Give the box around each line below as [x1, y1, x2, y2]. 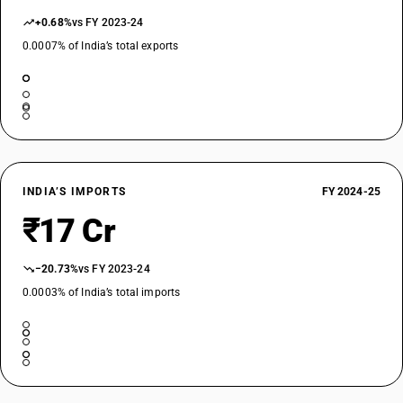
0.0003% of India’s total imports [22, 286, 181, 299]
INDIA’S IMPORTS [22, 185, 126, 198]
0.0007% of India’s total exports [22, 40, 179, 52]
